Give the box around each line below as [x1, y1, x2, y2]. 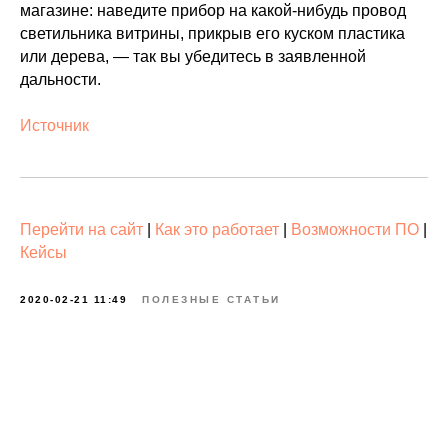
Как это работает [155, 220, 279, 238]
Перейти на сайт [20, 220, 143, 238]
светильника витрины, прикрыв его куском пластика [20, 24, 405, 42]
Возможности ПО [291, 220, 419, 238]
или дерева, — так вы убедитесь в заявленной [20, 47, 366, 65]
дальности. [20, 70, 101, 88]
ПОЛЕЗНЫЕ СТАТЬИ [142, 293, 281, 305]
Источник [20, 116, 89, 134]
